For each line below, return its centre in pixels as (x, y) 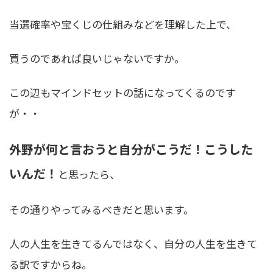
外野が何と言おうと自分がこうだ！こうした (131, 149)
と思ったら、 (89, 174)
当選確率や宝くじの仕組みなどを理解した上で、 (123, 24)
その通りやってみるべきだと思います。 (101, 210)
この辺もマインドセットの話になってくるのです (122, 93)
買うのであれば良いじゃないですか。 (97, 58)
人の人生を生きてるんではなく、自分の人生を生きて (133, 244)
